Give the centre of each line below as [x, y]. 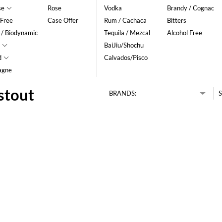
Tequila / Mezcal [127, 33]
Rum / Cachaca [125, 20]
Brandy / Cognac [190, 8]
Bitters [176, 20]
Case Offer [63, 20]
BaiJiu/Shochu [124, 45]
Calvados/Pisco [126, 57]
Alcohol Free [184, 33]
